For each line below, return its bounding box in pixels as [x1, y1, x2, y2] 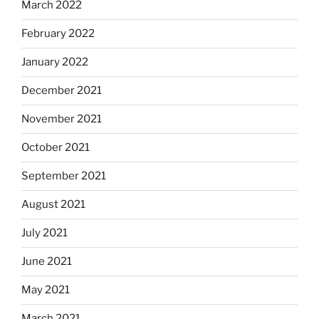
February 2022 [21, 27, 95, 41]
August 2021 [21, 198, 85, 211]
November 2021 [21, 113, 102, 126]
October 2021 [21, 141, 90, 155]
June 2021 [21, 255, 72, 268]
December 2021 [21, 84, 102, 98]
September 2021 [21, 169, 106, 183]
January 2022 [21, 56, 88, 69]
